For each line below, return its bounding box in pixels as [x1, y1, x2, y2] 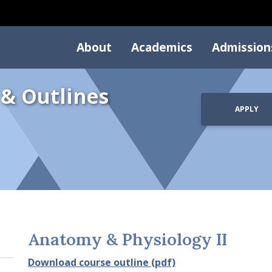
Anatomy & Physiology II [28, 228, 227, 251]
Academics [131, 39, 192, 56]
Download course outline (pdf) [28, 256, 175, 270]
